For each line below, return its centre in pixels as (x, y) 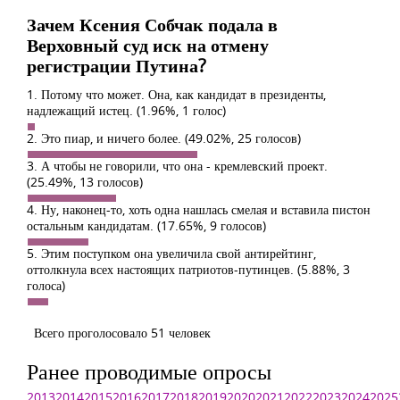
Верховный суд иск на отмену (148, 45)
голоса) (46, 285)
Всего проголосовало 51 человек (122, 333)
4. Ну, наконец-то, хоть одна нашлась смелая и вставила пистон (199, 209)
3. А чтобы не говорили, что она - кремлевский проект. (177, 166)
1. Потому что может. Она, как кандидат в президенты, (176, 94)
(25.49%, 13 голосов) (85, 182)
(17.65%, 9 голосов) (212, 225)
